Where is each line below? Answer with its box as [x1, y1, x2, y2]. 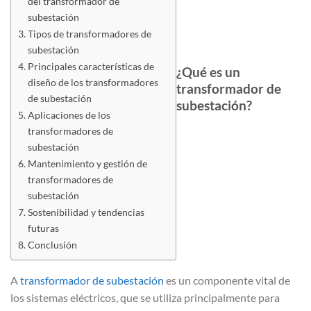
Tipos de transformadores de [27, 28, 151, 40]
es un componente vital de [164, 274, 290, 287]
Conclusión [27, 239, 77, 251]
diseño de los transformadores [27, 76, 158, 88]
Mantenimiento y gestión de [27, 158, 147, 169]
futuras [27, 222, 59, 234]
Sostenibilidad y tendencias [27, 206, 144, 218]
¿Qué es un [176, 63, 240, 80]
